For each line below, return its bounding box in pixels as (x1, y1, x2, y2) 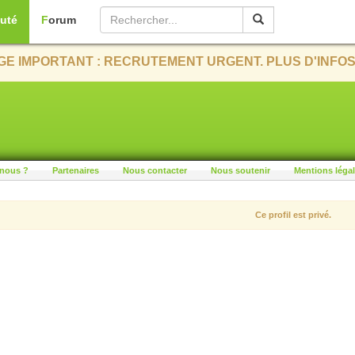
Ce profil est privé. (255, 210, 331, 219)
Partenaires (52, 166, 99, 175)
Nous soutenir (211, 166, 270, 175)
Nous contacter (123, 166, 187, 175)
